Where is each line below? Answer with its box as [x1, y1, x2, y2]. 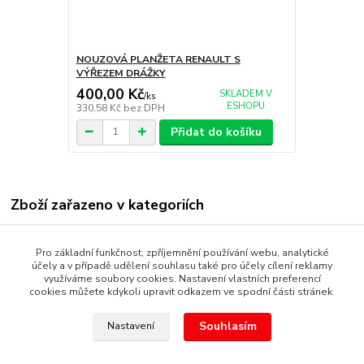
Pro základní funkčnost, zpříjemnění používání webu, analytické [35, 246, 329, 259]
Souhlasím [198, 318, 257, 335]
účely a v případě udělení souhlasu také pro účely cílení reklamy [32, 259, 332, 272]
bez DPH [123, 101, 165, 115]
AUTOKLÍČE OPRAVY [28, 226, 140, 240]
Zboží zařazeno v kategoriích [11, 194, 205, 214]
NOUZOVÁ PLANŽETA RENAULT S [76, 53, 240, 67]
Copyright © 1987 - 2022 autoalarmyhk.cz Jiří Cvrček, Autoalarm [11, 331, 341, 348]
